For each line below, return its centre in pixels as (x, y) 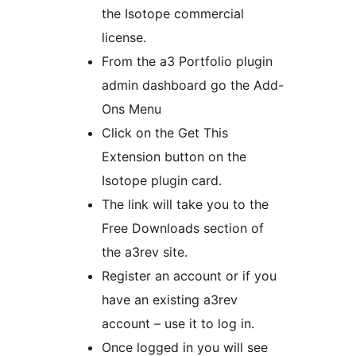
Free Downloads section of (183, 228)
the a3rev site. (145, 252)
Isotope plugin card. (162, 180)
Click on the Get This (165, 132)
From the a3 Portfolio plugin (187, 61)
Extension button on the (174, 156)
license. (124, 37)
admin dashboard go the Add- (193, 85)
